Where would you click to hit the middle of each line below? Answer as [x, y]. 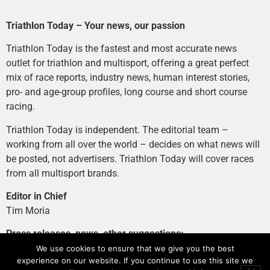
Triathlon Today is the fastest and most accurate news [121, 49]
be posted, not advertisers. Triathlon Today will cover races [130, 159]
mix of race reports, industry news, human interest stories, [128, 78]
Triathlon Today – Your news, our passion [96, 25]
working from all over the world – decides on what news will [133, 144]
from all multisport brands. [64, 173]
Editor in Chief [36, 196]
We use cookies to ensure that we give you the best [135, 248]
